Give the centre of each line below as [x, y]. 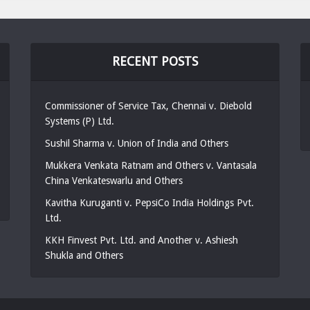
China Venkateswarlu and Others [113, 181]
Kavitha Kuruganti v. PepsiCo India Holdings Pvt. [149, 203]
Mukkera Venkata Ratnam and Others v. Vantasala [151, 165]
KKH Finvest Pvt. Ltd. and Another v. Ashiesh [141, 240]
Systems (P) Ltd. [79, 121]
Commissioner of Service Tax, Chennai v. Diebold [148, 106]
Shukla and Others [84, 255]
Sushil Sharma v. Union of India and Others [136, 143]
